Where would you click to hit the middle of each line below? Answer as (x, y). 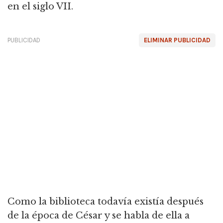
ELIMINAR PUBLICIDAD (177, 40)
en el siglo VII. (40, 6)
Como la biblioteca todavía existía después (106, 202)
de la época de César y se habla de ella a (99, 216)
